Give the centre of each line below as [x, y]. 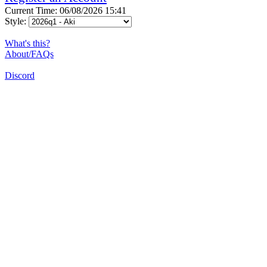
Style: [17, 21]
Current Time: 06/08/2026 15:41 [66, 10]
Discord [20, 75]
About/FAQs [29, 54]
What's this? [27, 43]
